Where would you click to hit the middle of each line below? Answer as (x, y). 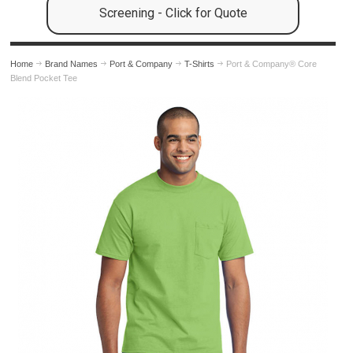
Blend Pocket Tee (44, 78)
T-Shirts (200, 64)
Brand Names (72, 64)
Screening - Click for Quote (173, 13)
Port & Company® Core (272, 64)
